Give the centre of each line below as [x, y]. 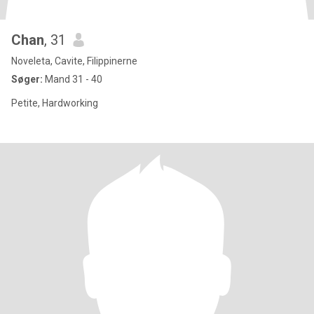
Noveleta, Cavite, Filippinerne [74, 61]
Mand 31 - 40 [73, 79]
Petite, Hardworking [55, 103]
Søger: [27, 79]
